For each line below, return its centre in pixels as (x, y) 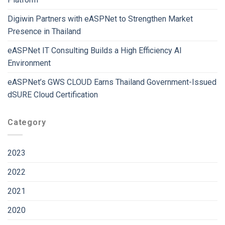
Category (27, 123)
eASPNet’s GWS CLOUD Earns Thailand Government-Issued (112, 82)
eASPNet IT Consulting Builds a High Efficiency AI (95, 51)
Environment (29, 63)
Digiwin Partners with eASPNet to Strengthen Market (100, 19)
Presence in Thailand (44, 32)
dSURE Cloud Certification (53, 95)
